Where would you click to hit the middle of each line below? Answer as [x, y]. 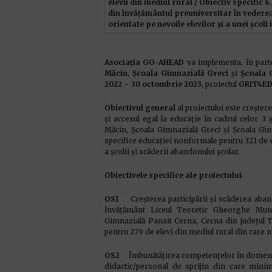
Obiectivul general [140, 108]
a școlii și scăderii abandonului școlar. [172, 151]
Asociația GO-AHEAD [144, 62]
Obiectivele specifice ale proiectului [173, 175]
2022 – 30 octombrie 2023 [153, 84]
